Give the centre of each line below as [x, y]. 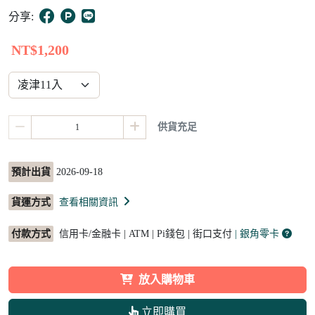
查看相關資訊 [87, 202]
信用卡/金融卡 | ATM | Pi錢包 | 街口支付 [146, 234]
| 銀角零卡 [258, 234]
